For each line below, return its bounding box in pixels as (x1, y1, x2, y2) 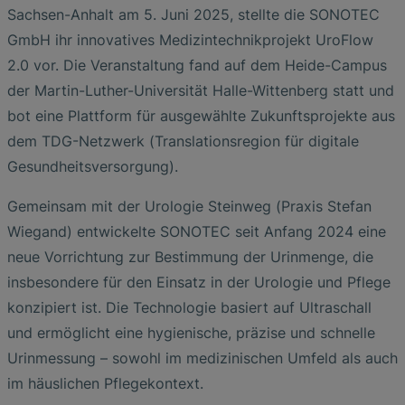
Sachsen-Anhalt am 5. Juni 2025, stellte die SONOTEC (7, 5, 380, 24)
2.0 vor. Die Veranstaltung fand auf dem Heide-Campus (7, 56, 387, 74)
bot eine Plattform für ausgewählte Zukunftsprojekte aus (7, 107, 395, 125)
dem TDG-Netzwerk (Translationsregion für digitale (7, 132, 359, 150)
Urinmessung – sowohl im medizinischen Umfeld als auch (7, 349, 398, 367)
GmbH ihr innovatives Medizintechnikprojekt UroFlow (7, 31, 373, 49)
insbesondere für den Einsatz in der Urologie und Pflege (7, 273, 391, 291)
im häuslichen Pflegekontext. (7, 374, 203, 392)
